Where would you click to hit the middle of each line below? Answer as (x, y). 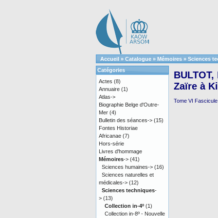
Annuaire (109, 89)
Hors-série (111, 144)
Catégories (111, 70)
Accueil (110, 59)
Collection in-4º (124, 206)
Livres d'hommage (120, 151)
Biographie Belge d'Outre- (129, 105)
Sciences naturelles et (128, 175)
